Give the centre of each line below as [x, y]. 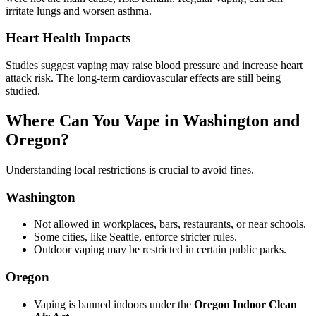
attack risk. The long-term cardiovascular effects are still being [143, 78]
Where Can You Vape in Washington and [153, 121]
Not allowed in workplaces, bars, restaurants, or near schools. [170, 224]
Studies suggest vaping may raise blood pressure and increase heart [154, 66]
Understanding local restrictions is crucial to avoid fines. [130, 170]
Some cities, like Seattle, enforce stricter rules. [135, 237]
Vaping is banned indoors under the [114, 304]
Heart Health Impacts [68, 38]
